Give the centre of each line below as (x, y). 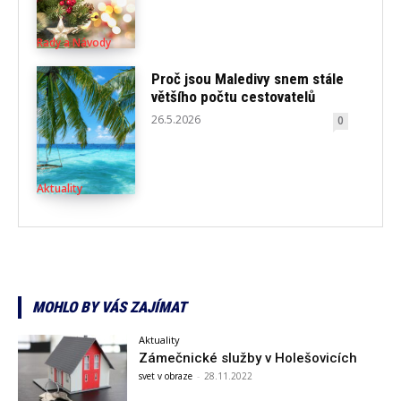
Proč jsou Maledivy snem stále (248, 78)
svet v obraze (166, 375)
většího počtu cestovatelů (234, 96)
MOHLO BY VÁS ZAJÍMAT (109, 307)
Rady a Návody (74, 43)
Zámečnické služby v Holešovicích (248, 358)
